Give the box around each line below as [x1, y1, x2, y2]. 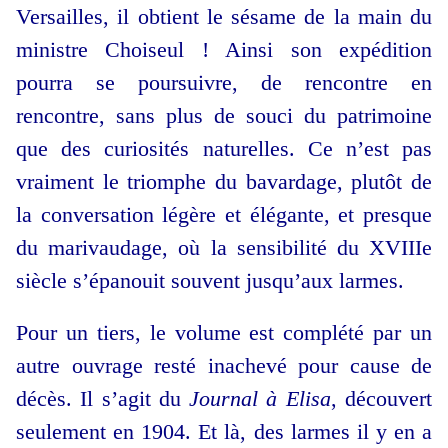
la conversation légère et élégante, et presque [16, 202, 432, 228]
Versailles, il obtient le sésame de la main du [16, 4, 432, 30]
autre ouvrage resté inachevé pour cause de [16, 353, 432, 379]
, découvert [330, 386, 433, 412]
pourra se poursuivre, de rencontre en [16, 70, 432, 96]
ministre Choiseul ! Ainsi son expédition [16, 37, 432, 63]
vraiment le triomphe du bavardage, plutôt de [16, 169, 432, 195]
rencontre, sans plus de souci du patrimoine [16, 103, 432, 129]
